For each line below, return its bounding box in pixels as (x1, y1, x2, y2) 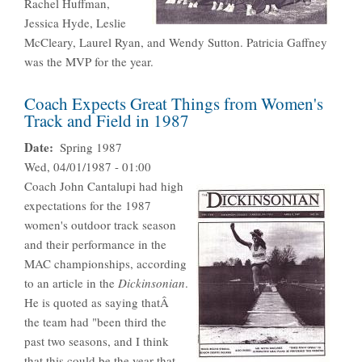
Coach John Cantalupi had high (24, 178, 183, 195)
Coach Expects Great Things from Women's (24, 92, 323, 116)
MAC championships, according (24, 255, 187, 272)
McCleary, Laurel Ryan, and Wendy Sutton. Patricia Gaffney (24, 34, 327, 51)
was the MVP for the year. (24, 53, 154, 70)
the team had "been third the (24, 314, 166, 330)
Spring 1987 (59, 139, 122, 156)
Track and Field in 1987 (24, 109, 189, 133)
